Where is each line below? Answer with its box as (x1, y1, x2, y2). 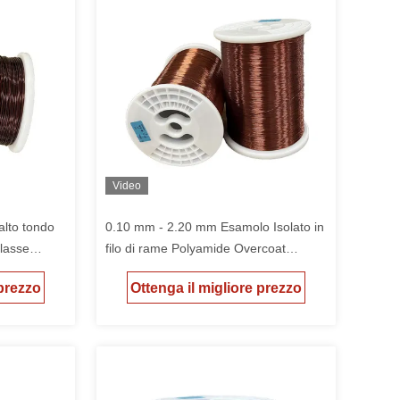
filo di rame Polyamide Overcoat (105, 241, 286, 255)
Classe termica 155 (105, 262, 214, 277)
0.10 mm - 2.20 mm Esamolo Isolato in (105, 220, 324, 234)
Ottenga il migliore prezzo (130, 280, 302, 296)
